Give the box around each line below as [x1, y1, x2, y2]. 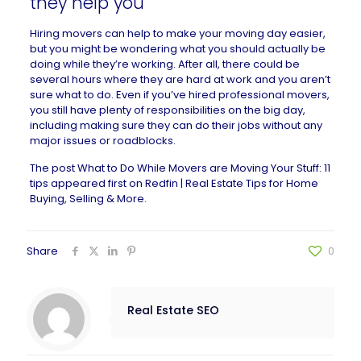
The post [29, 160, 77, 176]
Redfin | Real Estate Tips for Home [144, 176, 318, 191]
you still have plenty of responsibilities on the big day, [29, 102, 305, 118]
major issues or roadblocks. [29, 133, 176, 148]
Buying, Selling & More [29, 191, 144, 206]
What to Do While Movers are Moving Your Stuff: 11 [77, 160, 330, 176]
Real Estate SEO [127, 302, 219, 318]
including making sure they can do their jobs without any [29, 118, 322, 133]
